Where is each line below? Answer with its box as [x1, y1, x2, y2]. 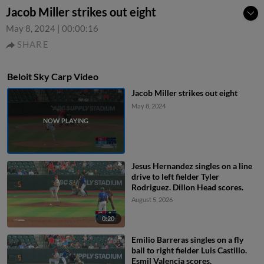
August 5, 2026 [131, 196, 173, 204]
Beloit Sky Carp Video [7, 71, 98, 82]
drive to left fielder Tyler [131, 171, 219, 182]
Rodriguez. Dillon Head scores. [131, 182, 243, 193]
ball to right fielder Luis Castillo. [131, 245, 247, 255]
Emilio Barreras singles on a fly [131, 234, 243, 245]
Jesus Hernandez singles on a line [131, 161, 252, 171]
